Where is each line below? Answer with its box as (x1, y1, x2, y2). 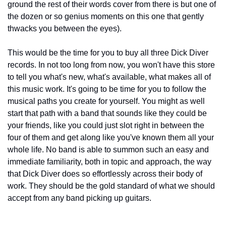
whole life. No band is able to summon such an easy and (8, 145, 209, 154)
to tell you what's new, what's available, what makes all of (8, 72, 211, 81)
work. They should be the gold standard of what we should (8, 181, 215, 190)
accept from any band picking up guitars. (8, 193, 151, 202)
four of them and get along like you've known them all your (8, 133, 214, 142)
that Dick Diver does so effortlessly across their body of (8, 169, 202, 178)
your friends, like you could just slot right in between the (8, 121, 204, 130)
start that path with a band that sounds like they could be (8, 108, 207, 118)
